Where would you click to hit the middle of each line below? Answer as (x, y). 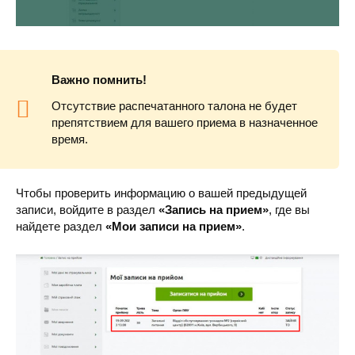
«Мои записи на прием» (174, 227)
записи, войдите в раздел (87, 210)
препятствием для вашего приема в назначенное (185, 123)
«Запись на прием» (214, 210)
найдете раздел (61, 227)
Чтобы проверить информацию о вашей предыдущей (161, 193)
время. (70, 139)
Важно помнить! (99, 80)
